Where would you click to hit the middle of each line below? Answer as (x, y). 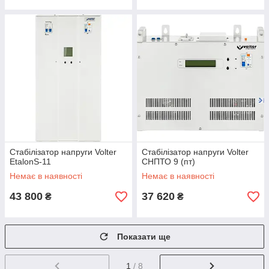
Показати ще (144, 237)
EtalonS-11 (30, 162)
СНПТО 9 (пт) (168, 162)
